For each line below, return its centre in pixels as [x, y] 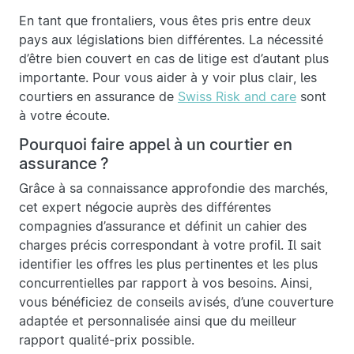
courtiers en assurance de [98, 97]
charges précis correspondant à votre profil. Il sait [170, 246]
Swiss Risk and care [237, 97]
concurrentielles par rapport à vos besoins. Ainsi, [166, 284]
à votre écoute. [64, 116]
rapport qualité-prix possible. [107, 341]
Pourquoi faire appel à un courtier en [156, 145]
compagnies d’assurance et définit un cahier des [163, 227]
